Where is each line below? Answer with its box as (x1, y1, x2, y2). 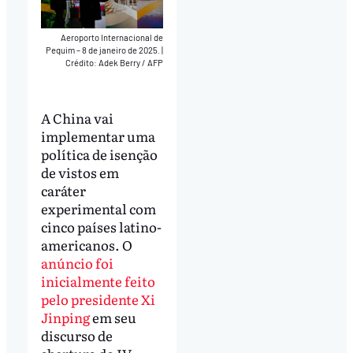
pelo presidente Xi (40, 289, 155, 310)
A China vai (40, 108, 113, 128)
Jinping (40, 307, 90, 328)
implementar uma (40, 126, 155, 147)
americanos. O (40, 235, 132, 255)
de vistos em (40, 162, 119, 183)
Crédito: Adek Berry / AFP (65, 57, 164, 68)
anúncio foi (40, 253, 113, 273)
